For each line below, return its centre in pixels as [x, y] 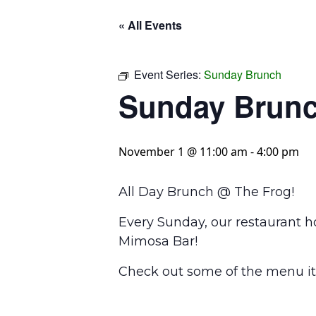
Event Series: [169, 74]
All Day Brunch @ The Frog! [206, 192]
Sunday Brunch [243, 74]
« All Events [150, 25]
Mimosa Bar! [158, 241]
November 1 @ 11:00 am [183, 152]
